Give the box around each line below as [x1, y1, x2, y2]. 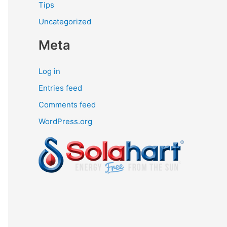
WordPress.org [39, 117, 92, 127]
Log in [39, 66, 60, 76]
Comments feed [39, 100, 96, 109]
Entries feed [39, 83, 82, 93]
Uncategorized [39, 17, 91, 27]
